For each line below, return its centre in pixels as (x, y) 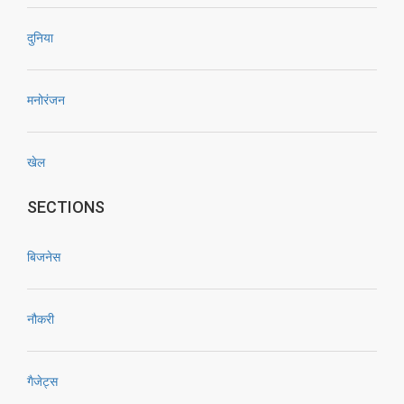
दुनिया (40, 38)
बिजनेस (44, 257)
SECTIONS (66, 207)
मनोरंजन (46, 100)
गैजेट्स (42, 381)
